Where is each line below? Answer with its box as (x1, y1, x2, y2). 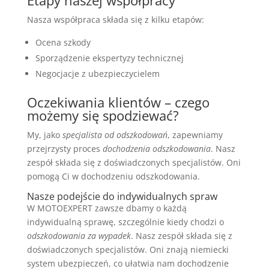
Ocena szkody (35, 36, 91, 48)
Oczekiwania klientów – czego (26, 92, 210, 111)
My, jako (26, 128, 62, 141)
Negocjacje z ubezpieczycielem (35, 67, 160, 79)
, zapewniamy (167, 128, 223, 141)
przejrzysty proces (26, 142, 103, 154)
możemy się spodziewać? (26, 106, 179, 124)
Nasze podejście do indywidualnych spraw (26, 189, 217, 203)
